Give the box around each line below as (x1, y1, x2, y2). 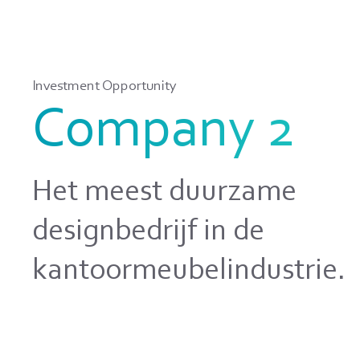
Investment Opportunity (32, 79, 178, 94)
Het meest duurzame (32, 178, 297, 209)
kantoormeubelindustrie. (32, 256, 346, 288)
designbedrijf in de (32, 217, 265, 248)
